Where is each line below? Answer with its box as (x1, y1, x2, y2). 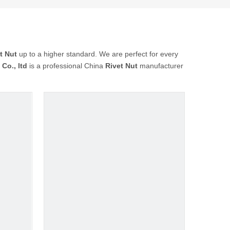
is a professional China (27, 62, 105, 70)
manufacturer (138, 62, 183, 70)
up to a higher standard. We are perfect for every (17, 50, 178, 58)
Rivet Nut (105, 62, 138, 70)
